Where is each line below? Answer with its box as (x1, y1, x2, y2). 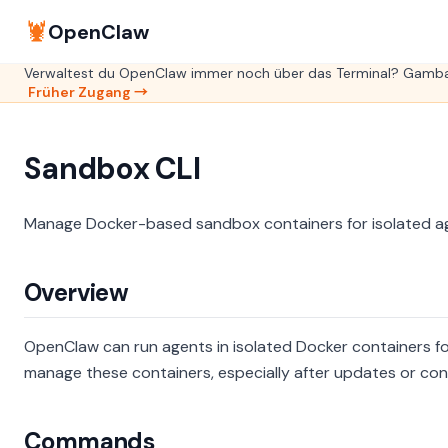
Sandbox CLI (24, 149, 200, 188)
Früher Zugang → (28, 83, 148, 101)
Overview (24, 277, 129, 308)
